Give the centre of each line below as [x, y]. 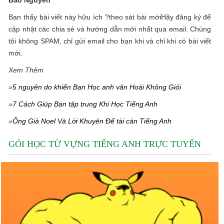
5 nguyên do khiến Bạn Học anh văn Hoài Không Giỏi [97, 87]
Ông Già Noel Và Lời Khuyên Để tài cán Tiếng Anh [92, 121]
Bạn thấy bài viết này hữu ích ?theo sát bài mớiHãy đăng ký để [110, 17]
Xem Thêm [26, 70]
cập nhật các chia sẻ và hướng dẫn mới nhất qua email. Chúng [110, 29]
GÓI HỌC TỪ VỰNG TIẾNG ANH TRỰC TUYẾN [105, 144]
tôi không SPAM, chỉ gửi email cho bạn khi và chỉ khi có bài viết [110, 41]
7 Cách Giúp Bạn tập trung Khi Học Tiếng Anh [85, 104]
